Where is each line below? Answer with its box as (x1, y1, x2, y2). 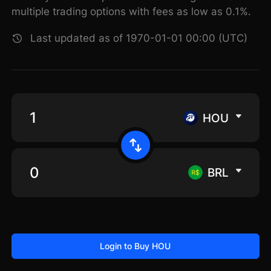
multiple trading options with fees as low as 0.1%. (11, 5, 252, 18)
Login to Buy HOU (100, 240, 171, 251)
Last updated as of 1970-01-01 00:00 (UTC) (30, 32, 248, 45)
